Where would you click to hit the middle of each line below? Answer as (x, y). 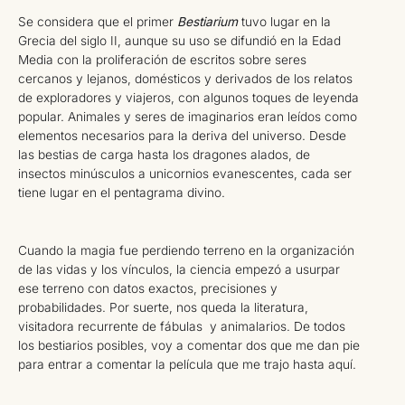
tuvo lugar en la (284, 22)
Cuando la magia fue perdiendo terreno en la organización (186, 250)
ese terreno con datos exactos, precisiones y (148, 288)
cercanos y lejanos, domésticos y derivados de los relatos (185, 79)
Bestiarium (207, 22)
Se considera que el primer (98, 22)
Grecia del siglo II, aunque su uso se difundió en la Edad (179, 41)
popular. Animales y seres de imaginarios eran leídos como (188, 117)
